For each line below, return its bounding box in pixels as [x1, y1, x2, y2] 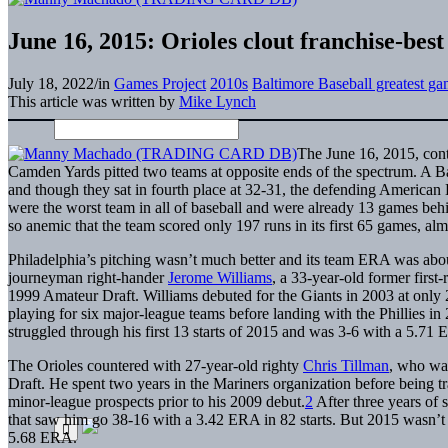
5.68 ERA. [8, 428, 77, 446]
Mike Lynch [179, 92, 256, 110]
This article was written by [8, 92, 179, 110]
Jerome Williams [168, 268, 272, 286]
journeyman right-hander [8, 268, 168, 286]
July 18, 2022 [8, 74, 94, 92]
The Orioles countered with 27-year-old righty [8, 356, 303, 374]
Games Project [114, 74, 206, 92]
